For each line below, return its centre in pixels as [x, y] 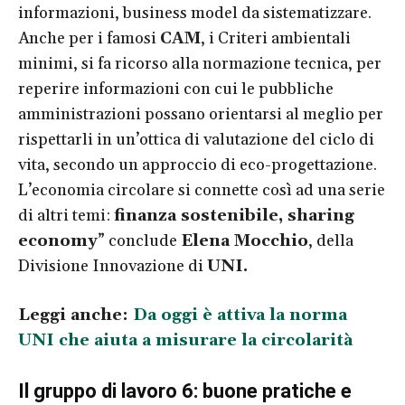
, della [331, 240]
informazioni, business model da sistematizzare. [195, 13]
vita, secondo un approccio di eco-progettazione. [198, 165]
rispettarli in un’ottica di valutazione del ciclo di [196, 139]
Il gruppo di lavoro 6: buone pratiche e [185, 391]
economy [58, 240]
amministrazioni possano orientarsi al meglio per [201, 114]
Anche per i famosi [89, 38]
